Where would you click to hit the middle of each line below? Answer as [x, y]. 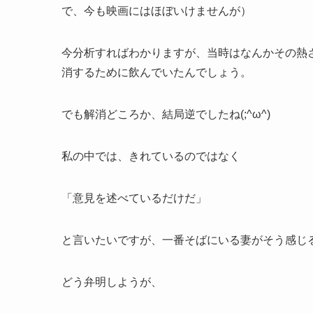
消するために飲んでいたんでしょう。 [156, 73]
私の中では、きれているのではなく [151, 156]
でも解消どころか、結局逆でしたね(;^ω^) [166, 115]
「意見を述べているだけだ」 [134, 198]
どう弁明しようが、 [112, 282]
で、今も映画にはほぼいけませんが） [156, 11]
